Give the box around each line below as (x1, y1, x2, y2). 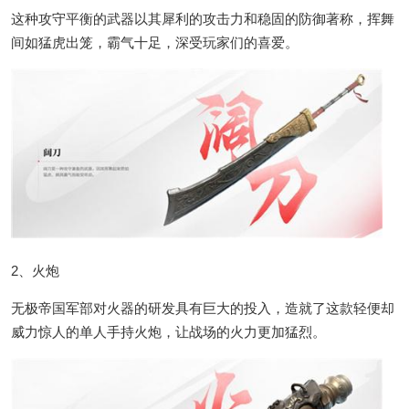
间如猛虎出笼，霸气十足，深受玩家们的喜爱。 (11, 35, 299, 51)
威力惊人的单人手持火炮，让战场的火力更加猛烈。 (11, 324, 326, 341)
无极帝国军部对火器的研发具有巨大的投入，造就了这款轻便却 (11, 300, 394, 317)
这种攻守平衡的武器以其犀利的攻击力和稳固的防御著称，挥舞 (11, 11, 394, 27)
